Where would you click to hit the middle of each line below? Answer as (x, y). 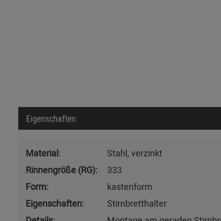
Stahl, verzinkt (135, 153)
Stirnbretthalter (137, 203)
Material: (43, 153)
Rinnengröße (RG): (61, 169)
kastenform (130, 186)
